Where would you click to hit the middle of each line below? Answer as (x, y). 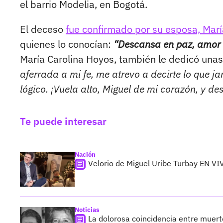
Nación (85, 155)
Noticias (87, 210)
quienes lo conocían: (67, 44)
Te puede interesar (63, 121)
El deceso (43, 29)
